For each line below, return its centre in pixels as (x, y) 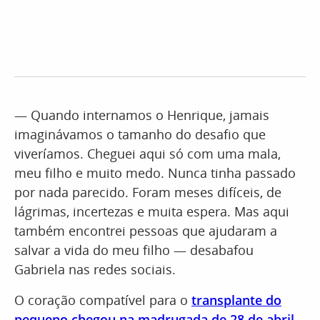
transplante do (236, 300)
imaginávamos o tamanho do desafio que (140, 134)
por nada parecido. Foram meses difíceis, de (148, 192)
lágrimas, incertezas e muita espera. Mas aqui (152, 211)
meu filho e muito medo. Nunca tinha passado (155, 173)
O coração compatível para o (103, 300)
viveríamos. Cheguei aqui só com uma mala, (147, 154)
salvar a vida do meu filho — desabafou (134, 250)
